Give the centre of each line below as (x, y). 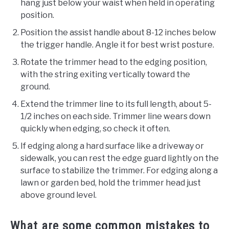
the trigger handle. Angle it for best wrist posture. (117, 45)
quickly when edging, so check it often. (95, 129)
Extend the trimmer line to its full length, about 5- (116, 104)
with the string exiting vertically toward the (105, 75)
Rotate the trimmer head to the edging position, (114, 62)
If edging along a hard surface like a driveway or (112, 146)
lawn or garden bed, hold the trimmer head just (111, 183)
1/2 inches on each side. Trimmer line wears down (116, 117)
